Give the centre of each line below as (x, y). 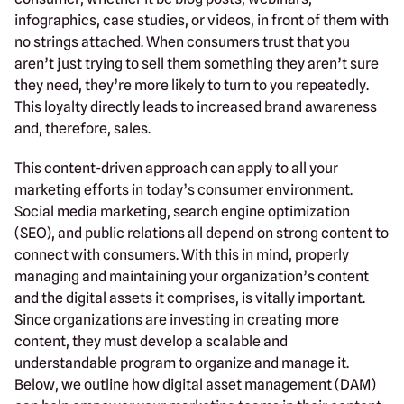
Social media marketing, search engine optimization (182, 211)
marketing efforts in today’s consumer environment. (184, 189)
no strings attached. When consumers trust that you (182, 41)
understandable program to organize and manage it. (182, 363)
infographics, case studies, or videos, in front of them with (202, 20)
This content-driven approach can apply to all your (176, 168)
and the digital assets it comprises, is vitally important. (190, 298)
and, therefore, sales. (83, 128)
